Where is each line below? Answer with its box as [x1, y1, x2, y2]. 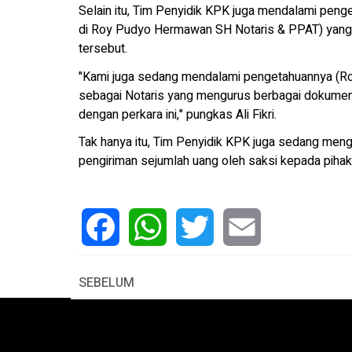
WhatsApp [129, 255, 185, 274]
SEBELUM [79, 273, 134, 293]
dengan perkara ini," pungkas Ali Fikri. [79, 104, 277, 124]
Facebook [82, 255, 136, 274]
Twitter [176, 255, 214, 274]
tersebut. [79, 39, 127, 59]
